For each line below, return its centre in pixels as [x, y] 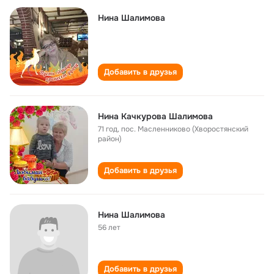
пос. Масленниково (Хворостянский [185, 129]
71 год [108, 129]
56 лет [109, 228]
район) [110, 139]
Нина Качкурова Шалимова [155, 116]
